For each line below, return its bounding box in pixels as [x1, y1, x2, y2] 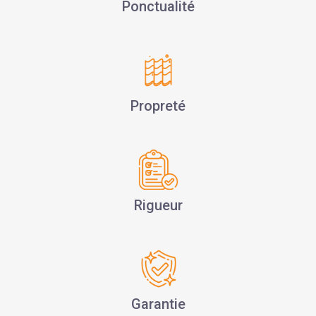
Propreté [130, 97, 186, 115]
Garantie [130, 296, 186, 313]
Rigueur [133, 196, 183, 214]
